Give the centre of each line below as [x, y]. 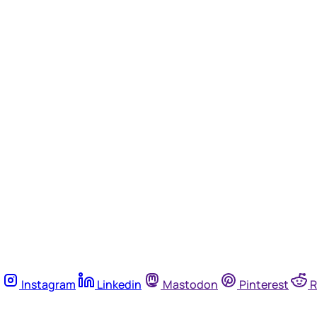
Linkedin [119, 284]
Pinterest [264, 284]
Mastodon [190, 284]
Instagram [48, 284]
